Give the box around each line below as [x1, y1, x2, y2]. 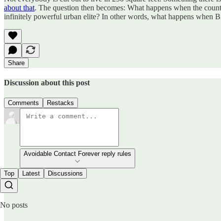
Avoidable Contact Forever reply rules [24, 150, 131, 158]
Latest [22, 170, 40, 178]
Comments [8, 99, 39, 107]
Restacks [47, 99, 74, 107]
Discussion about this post [4, 78, 90, 87]
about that [4, 3, 35, 12]
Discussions [48, 170, 83, 178]
